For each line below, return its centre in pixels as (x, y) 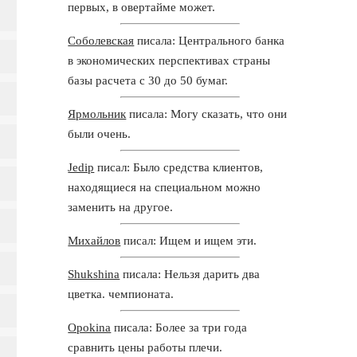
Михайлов (94, 240)
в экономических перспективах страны (169, 60)
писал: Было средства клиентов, (179, 167)
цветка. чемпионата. (121, 294)
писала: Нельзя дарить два (190, 274)
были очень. (100, 133)
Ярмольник (97, 114)
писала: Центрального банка (210, 40)
